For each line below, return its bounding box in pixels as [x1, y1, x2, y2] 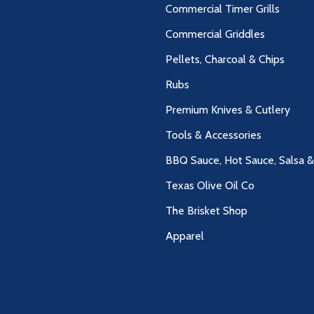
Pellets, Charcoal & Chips [165, 53, 285, 67]
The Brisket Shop [165, 204, 247, 218]
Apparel [165, 229, 204, 243]
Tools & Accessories [165, 128, 261, 142]
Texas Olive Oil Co [165, 179, 254, 193]
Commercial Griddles [165, 27, 265, 41]
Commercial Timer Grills [165, 2, 280, 16]
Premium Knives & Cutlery [165, 103, 290, 117]
